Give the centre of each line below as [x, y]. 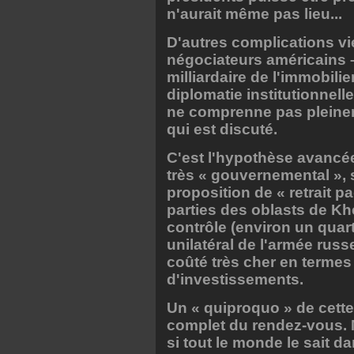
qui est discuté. [222, 129]
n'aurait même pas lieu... [254, 13]
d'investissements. [235, 279]
